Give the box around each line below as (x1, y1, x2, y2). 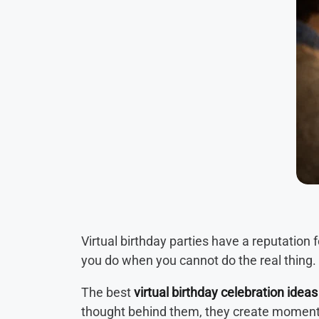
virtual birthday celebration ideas (134, 285, 318, 300)
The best (81, 285, 134, 300)
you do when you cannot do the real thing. (81, 253, 316, 268)
